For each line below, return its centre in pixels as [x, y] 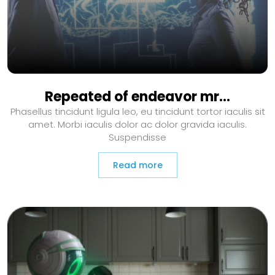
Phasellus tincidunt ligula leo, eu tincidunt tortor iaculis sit [137, 111]
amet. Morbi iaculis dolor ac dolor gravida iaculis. [137, 124]
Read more [137, 165]
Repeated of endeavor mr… [137, 96]
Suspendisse [137, 137]
